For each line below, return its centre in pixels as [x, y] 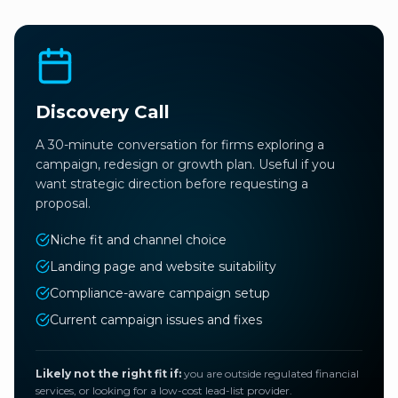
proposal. [63, 204]
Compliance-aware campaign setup [160, 294]
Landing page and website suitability [163, 267]
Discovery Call [103, 112]
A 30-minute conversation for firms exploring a [180, 145]
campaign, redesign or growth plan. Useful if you [185, 165]
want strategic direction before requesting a [172, 184]
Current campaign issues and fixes [156, 320]
